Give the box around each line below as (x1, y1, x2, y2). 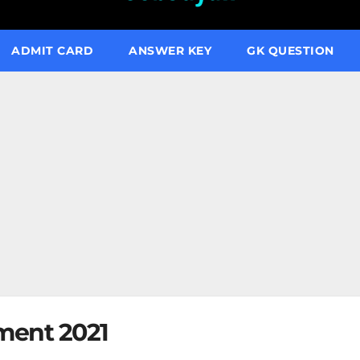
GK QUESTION (247, 43, 334, 58)
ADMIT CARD (11, 43, 93, 58)
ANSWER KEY (129, 43, 211, 58)
